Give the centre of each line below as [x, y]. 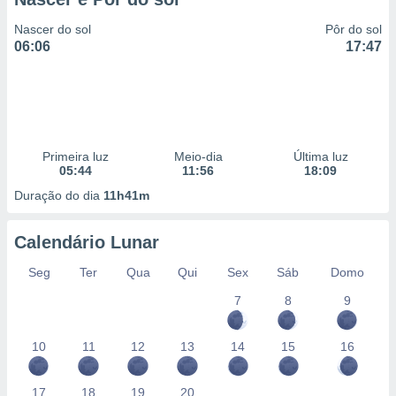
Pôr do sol [354, 29]
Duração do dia [59, 195]
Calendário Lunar [87, 242]
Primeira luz [75, 156]
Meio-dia [198, 156]
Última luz [320, 156]
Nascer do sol [53, 29]
